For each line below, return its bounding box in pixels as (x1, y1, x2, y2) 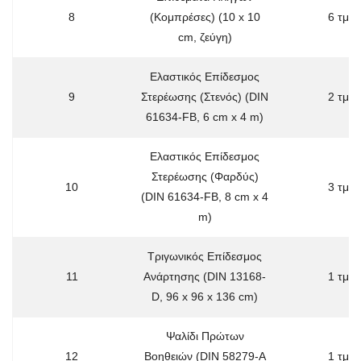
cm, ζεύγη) (177, 30, 232, 44)
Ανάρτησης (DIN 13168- (143, 269, 266, 283)
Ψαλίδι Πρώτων (165, 329, 244, 342)
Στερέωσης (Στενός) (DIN (141, 89, 268, 103)
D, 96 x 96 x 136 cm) (151, 289, 258, 303)
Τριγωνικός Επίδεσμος (147, 249, 262, 263)
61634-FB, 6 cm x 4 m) (146, 110, 263, 123)
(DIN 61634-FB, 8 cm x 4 (141, 189, 268, 203)
